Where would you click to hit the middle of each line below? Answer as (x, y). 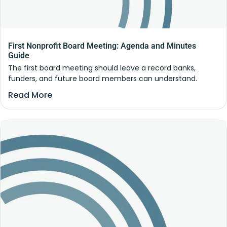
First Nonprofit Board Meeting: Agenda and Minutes (102, 46)
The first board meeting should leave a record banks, (102, 68)
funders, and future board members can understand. (103, 79)
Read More (30, 95)
